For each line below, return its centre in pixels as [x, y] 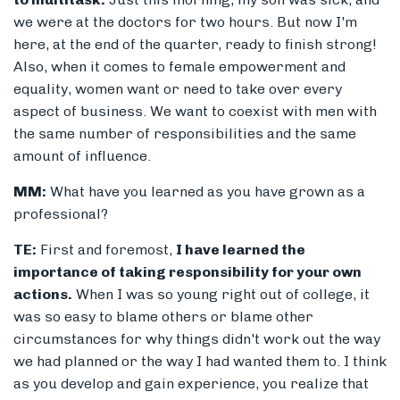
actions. [43, 295]
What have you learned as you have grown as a [206, 192]
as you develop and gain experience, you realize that [191, 384]
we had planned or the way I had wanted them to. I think [200, 362]
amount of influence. [82, 156]
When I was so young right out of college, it [221, 295]
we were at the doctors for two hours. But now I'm [185, 22]
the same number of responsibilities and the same [185, 134]
